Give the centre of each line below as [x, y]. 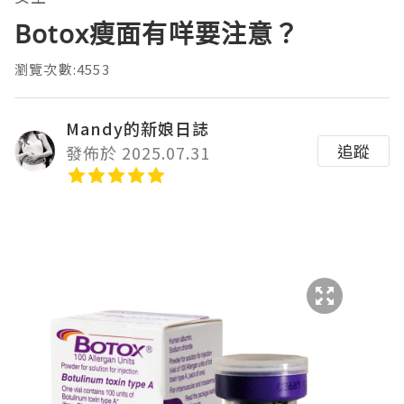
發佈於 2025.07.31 [138, 153]
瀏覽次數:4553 [62, 69]
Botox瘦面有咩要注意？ [157, 34]
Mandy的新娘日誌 [138, 129]
